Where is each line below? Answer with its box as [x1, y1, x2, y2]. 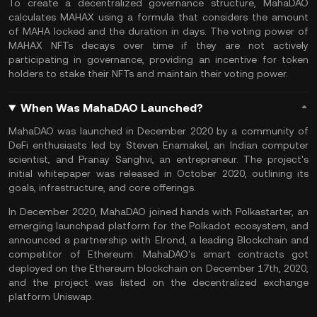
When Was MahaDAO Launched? [20, 101, 203, 115]
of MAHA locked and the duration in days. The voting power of [8, 25, 309, 37]
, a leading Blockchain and [184, 234, 309, 246]
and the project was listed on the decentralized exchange [8, 277, 309, 288]
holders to [8, 68, 59, 79]
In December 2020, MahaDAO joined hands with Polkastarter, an [8, 206, 309, 217]
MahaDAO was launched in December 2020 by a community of [8, 125, 309, 137]
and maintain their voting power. [134, 68, 288, 79]
